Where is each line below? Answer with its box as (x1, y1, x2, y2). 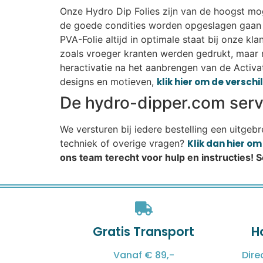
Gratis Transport (93, 223, 194, 241)
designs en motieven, (60, 75, 157, 87)
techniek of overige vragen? (60, 137, 187, 149)
